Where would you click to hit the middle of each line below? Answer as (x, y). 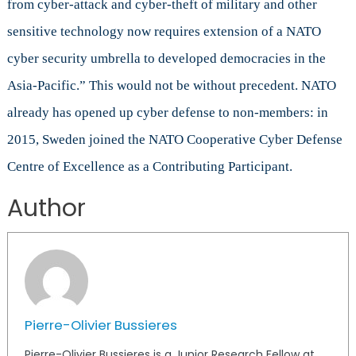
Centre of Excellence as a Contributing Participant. (149, 166)
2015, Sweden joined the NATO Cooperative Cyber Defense (174, 139)
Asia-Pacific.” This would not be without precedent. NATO (171, 85)
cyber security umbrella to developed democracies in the (166, 58)
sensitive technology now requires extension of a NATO (164, 31)
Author (46, 208)
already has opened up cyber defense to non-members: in (167, 112)
